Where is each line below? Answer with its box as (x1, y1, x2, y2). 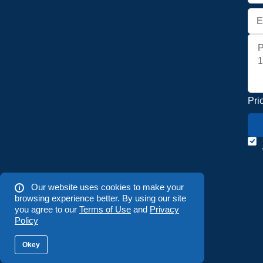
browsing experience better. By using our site (15, 193, 186, 203)
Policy (15, 215, 38, 225)
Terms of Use (79, 204, 131, 214)
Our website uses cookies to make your (29, 182, 184, 192)
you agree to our (15, 204, 79, 214)
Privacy (150, 204, 179, 214)
